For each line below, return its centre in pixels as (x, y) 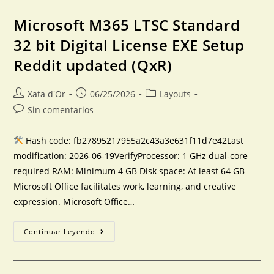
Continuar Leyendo (60, 231)
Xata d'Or (47, 94)
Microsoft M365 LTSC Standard (127, 25)
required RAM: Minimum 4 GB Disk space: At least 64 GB (129, 171)
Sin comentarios (61, 110)
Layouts (176, 94)
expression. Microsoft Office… (74, 202)
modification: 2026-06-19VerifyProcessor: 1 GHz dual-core (131, 156)
